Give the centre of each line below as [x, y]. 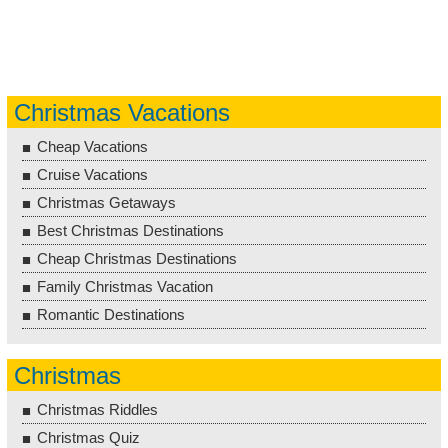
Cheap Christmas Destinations [137, 258]
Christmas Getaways [106, 202]
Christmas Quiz [88, 437]
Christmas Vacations [122, 112]
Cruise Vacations [92, 174]
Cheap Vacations [92, 146]
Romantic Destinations [111, 314]
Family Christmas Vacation [125, 286]
